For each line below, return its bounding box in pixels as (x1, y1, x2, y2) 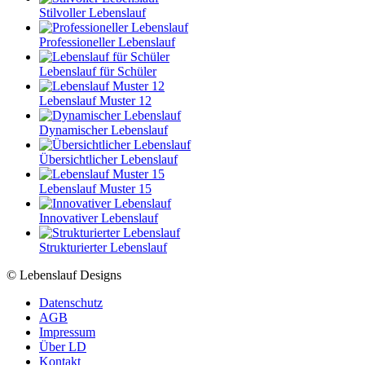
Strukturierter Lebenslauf (39, 240, 167, 254)
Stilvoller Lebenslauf (39, 5, 146, 20)
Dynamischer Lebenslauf (39, 122, 168, 137)
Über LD (39, 339, 86, 354)
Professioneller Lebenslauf (39, 34, 175, 49)
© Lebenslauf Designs (7, 267, 121, 282)
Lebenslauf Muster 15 (39, 181, 152, 196)
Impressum (39, 324, 95, 339)
